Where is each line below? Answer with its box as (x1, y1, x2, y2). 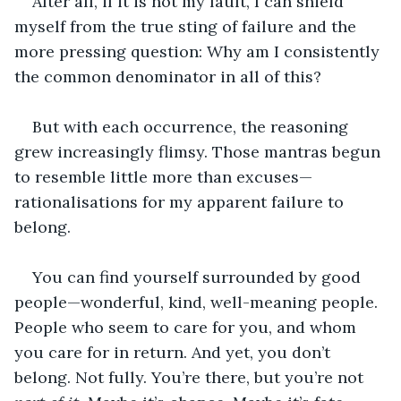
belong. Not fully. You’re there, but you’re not (14, 366, 368, 388)
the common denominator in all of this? (14, 65, 321, 87)
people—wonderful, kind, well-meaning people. (14, 291, 382, 312)
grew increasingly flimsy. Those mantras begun (14, 141, 385, 162)
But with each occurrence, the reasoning (32, 115, 353, 137)
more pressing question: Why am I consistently (14, 40, 384, 62)
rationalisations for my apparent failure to (14, 191, 348, 212)
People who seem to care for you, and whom (14, 316, 361, 337)
